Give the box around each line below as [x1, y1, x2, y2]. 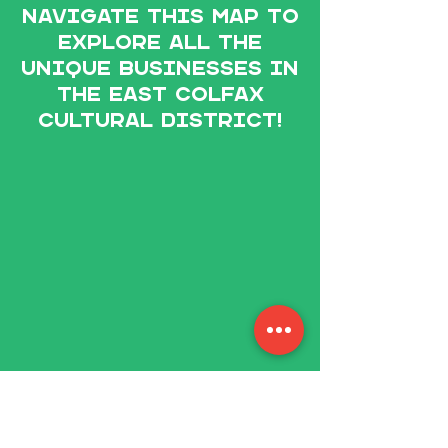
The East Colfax [56, 86, 264, 105]
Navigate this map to [21, 8, 299, 27]
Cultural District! [38, 112, 282, 131]
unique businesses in [21, 60, 299, 79]
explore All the [58, 34, 262, 53]
